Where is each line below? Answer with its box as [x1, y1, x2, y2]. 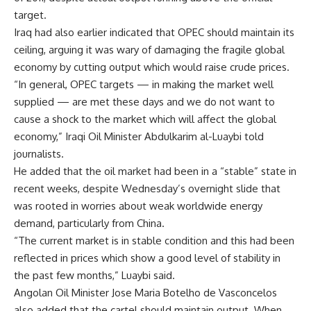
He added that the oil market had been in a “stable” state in [14, 165, 296, 178]
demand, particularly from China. [14, 217, 165, 230]
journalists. [14, 147, 64, 161]
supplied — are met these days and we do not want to [14, 95, 275, 109]
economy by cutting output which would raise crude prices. [14, 60, 289, 74]
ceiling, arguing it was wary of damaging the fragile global [14, 43, 285, 57]
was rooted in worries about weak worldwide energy [14, 199, 262, 213]
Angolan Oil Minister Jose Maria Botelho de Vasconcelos [14, 286, 277, 300]
